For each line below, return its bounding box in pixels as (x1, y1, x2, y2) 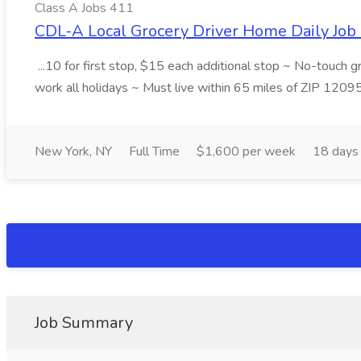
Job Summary (35, 312, 133, 334)
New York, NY (35, 143, 112, 160)
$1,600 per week (197, 143, 296, 160)
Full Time (129, 143, 180, 160)
